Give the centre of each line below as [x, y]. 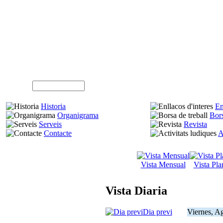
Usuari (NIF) [18, 86]
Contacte [58, 133]
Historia [53, 106]
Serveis [50, 124]
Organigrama [78, 115]
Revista [195, 124]
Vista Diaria [136, 190]
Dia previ [157, 212]
